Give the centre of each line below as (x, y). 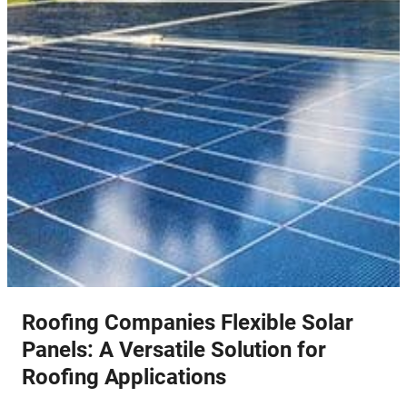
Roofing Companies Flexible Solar (187, 323)
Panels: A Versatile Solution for (174, 350)
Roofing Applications (124, 377)
